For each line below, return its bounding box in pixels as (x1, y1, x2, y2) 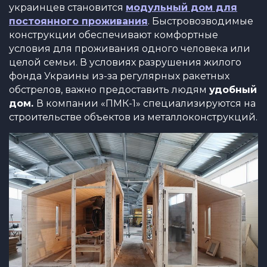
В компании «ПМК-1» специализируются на (36, 98, 256, 109)
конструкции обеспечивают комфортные (9, 29, 218, 41)
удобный (209, 84, 257, 95)
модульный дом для (126, 2, 237, 13)
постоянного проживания (9, 15, 148, 27)
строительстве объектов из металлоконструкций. (9, 111, 257, 123)
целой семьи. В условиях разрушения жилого (9, 57, 241, 68)
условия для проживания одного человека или (9, 43, 250, 54)
